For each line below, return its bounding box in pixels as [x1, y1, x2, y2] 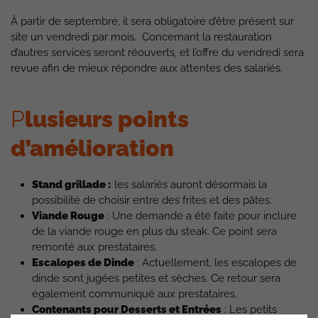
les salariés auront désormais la [111, 178, 267, 191]
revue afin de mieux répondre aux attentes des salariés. [11, 62, 283, 75]
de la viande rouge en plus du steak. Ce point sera [32, 225, 277, 238]
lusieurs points [25, 106, 189, 132]
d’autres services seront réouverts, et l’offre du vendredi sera [11, 46, 304, 59]
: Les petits [221, 303, 277, 316]
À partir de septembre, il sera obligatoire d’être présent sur [11, 15, 294, 28]
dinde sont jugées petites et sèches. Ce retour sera [32, 272, 280, 285]
